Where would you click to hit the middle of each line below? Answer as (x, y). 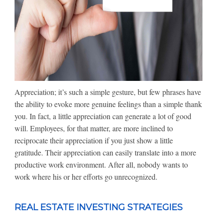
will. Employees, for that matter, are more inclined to (94, 128)
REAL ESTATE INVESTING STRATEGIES (99, 207)
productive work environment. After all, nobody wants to (101, 164)
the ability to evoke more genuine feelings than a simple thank (108, 104)
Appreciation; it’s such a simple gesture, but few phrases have (108, 92)
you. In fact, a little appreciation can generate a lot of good (103, 116)
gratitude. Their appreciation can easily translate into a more (105, 152)
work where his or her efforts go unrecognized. (86, 177)
